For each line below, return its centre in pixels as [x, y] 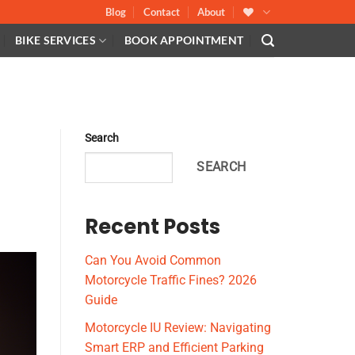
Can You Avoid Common [153, 261]
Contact [162, 12]
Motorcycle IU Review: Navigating [178, 327]
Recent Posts [153, 227]
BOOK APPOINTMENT [184, 40]
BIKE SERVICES [55, 40]
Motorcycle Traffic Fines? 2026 [171, 281]
